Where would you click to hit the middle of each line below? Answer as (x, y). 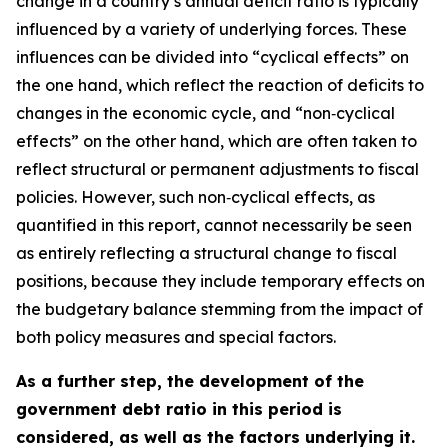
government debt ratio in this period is (179, 409)
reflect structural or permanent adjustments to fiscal (217, 169)
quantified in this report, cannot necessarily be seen (214, 225)
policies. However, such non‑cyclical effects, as (195, 197)
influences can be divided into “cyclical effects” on (212, 57)
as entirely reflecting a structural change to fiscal (206, 253)
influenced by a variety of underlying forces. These (211, 29)
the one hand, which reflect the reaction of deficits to (220, 85)
